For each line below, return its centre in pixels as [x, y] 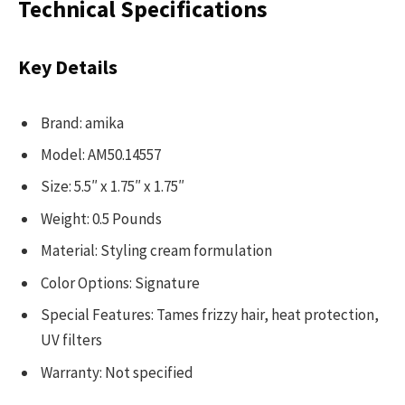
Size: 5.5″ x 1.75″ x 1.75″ [113, 187]
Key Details [68, 67]
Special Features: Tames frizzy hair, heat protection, [210, 315]
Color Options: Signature [120, 283]
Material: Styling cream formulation [156, 251]
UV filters [71, 340]
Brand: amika [82, 122]
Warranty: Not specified [117, 372]
